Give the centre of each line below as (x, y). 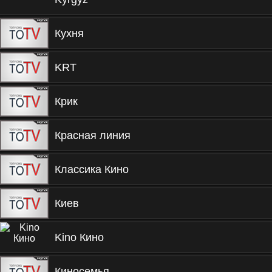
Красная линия (93, 135)
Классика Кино (92, 169)
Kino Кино (79, 237)
